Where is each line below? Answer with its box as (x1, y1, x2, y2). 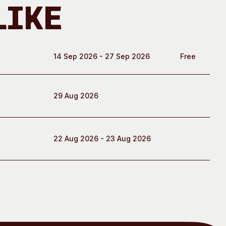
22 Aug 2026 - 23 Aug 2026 (53, 134, 151, 143)
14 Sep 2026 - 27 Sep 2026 (53, 52, 150, 61)
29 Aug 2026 (53, 91, 98, 100)
